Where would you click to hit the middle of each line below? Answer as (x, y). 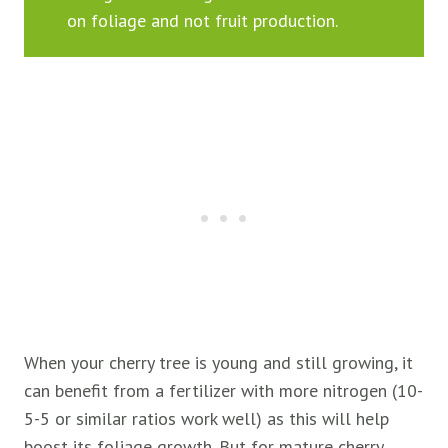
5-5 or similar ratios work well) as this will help (206, 419)
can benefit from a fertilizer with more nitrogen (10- (223, 391)
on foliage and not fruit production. (202, 20)
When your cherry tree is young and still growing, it (218, 363)
